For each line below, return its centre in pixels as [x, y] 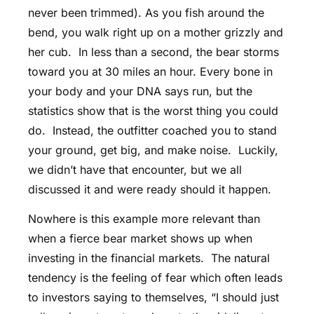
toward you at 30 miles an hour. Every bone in [150, 72]
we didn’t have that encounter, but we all [135, 170]
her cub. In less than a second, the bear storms [153, 52]
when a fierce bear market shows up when [140, 239]
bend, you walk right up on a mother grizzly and [156, 33]
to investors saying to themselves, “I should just [153, 298]
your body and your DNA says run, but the [140, 91]
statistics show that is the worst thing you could [153, 111]
